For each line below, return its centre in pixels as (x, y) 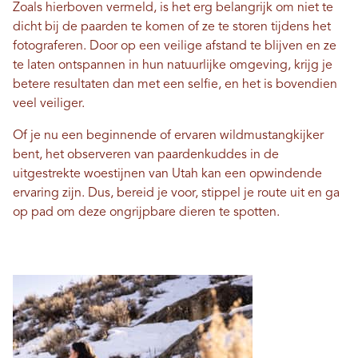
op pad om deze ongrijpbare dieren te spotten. (146, 213)
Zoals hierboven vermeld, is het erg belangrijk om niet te (173, 8)
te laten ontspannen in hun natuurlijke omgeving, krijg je (173, 66)
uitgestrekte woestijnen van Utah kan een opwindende (167, 175)
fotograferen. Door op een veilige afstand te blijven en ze (175, 47)
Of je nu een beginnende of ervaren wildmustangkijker (168, 136)
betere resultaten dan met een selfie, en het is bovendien (175, 85)
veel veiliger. (49, 104)
